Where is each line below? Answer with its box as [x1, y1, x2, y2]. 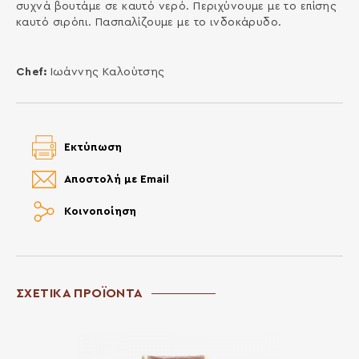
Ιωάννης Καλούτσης [50, 66, 165, 78]
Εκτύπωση [63, 141, 122, 153]
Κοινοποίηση [63, 205, 136, 217]
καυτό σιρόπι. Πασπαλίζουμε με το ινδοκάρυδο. [15, 16, 282, 28]
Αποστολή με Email [63, 173, 169, 185]
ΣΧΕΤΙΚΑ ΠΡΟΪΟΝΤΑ [15, 286, 143, 300]
